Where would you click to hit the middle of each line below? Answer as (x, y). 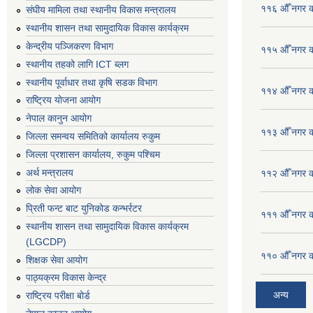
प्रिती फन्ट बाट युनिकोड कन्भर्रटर (84, 209)
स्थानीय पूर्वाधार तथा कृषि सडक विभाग (92, 82)
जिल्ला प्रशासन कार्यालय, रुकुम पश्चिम (93, 154)
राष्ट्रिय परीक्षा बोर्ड (58, 296)
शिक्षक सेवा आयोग (57, 260)
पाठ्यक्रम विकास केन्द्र (66, 278)
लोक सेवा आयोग (53, 190)
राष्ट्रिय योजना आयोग (63, 100)
